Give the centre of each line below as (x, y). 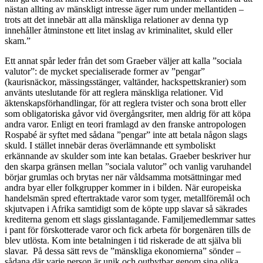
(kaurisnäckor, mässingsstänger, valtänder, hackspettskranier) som (125, 82)
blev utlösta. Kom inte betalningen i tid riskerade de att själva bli (123, 241)
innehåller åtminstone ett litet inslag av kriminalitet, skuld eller (119, 31)
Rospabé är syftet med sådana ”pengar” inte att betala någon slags (126, 135)
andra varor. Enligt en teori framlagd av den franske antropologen (125, 124)
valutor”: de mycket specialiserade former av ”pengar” (105, 72)
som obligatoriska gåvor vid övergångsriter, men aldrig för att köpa (128, 114)
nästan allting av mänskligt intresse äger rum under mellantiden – (124, 9)
